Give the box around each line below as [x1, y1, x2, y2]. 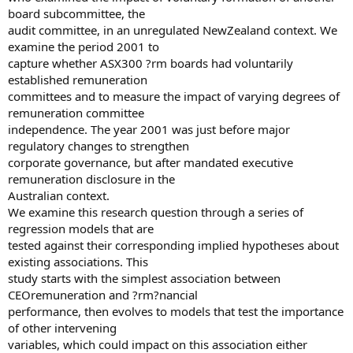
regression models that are [8, 221, 154, 236]
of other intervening [8, 320, 117, 336]
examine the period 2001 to [8, 39, 159, 54]
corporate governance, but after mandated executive [8, 154, 293, 170]
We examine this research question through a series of [8, 204, 303, 220]
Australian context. [8, 188, 110, 203]
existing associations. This [8, 254, 148, 269]
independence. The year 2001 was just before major [8, 121, 290, 137]
